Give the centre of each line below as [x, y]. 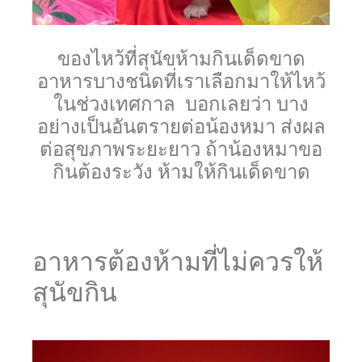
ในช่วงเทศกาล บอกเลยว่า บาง [181, 104]
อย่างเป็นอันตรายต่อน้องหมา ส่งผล [181, 127]
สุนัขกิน [75, 293]
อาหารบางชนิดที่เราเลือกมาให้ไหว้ [181, 82]
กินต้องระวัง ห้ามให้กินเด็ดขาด [181, 172]
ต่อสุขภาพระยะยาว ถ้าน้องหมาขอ [181, 149]
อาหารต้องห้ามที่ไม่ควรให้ [178, 262]
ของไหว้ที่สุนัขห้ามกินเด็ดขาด [181, 59]
